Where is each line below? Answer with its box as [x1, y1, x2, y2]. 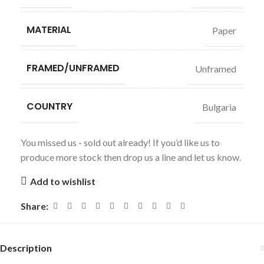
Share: [21, 200, 48, 212]
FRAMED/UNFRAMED [27, 61, 120, 75]
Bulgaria [202, 101, 236, 113]
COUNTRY [27, 100, 72, 113]
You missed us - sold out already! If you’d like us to [21, 137, 220, 148]
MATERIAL [27, 23, 71, 37]
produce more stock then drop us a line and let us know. [21, 151, 241, 163]
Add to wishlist [29, 175, 95, 187]
